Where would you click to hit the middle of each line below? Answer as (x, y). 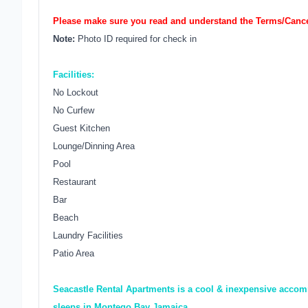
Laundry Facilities (88, 235)
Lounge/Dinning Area (94, 146)
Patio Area (74, 253)
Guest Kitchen (81, 128)
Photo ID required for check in (136, 39)
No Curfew (74, 110)
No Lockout (76, 92)
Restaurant (75, 182)
